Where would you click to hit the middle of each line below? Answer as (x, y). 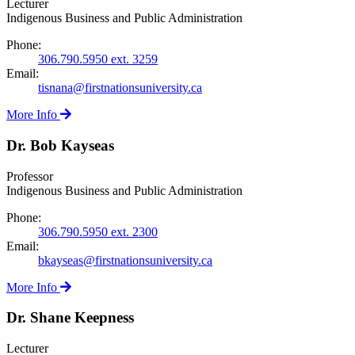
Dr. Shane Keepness (70, 318)
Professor (30, 176)
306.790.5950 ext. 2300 (98, 231)
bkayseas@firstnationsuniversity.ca (125, 260)
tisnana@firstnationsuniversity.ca (120, 88)
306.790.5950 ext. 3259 (98, 59)
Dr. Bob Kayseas (60, 146)
